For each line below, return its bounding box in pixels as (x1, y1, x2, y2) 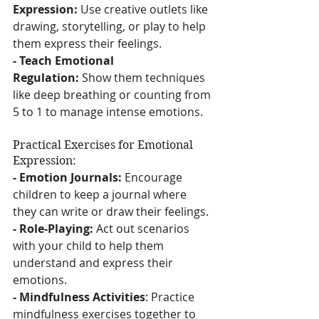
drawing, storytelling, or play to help (13, 18, 209, 34)
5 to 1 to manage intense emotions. (13, 103, 203, 120)
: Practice (145, 288, 197, 305)
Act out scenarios (93, 220, 192, 236)
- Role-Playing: (13, 220, 93, 236)
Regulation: (13, 69, 79, 85)
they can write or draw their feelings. (13, 203, 209, 219)
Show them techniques (79, 69, 208, 85)
